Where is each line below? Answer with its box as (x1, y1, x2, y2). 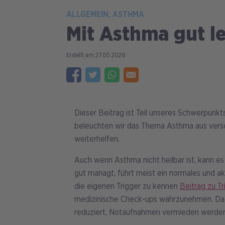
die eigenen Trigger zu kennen (74, 182, 180, 191)
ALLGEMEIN (66, 11, 108, 19)
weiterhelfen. (74, 135, 120, 144)
